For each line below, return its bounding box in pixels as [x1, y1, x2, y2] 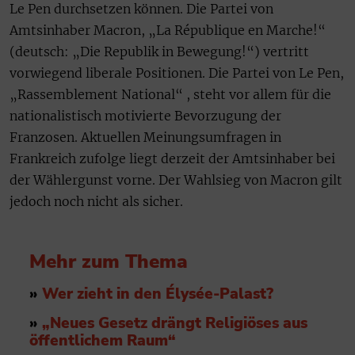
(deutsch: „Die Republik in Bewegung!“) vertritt [10, 44, 309, 60]
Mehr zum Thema [29, 249, 188, 275]
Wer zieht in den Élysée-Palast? [42, 284, 273, 305]
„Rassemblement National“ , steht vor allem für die [10, 86, 331, 103]
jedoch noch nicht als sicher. [10, 193, 183, 210]
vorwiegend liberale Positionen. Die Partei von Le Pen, [10, 65, 344, 82]
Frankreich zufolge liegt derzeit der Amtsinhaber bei [10, 151, 335, 167]
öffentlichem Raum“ [29, 330, 176, 351]
